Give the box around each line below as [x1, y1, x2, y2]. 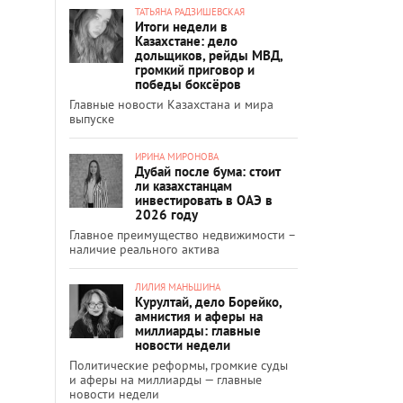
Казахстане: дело [135, 31, 237, 49]
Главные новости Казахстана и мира [69, 95, 273, 112]
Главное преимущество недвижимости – [69, 226, 295, 243]
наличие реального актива [69, 240, 219, 257]
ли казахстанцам [135, 176, 232, 194]
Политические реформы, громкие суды [69, 356, 288, 373]
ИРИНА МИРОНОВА [135, 149, 219, 163]
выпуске [69, 110, 114, 127]
